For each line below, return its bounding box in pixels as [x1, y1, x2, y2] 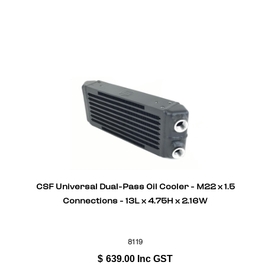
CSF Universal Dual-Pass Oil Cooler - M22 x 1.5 [35, 179, 235, 195]
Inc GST [137, 253, 173, 264]
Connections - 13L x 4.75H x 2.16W [63, 193, 208, 209]
